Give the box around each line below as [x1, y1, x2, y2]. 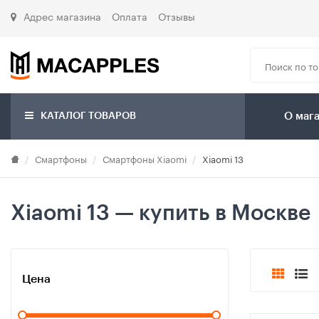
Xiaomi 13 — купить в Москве [11, 202, 310, 224]
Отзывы [158, 8, 195, 23]
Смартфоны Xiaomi [103, 151, 187, 166]
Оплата [112, 8, 147, 23]
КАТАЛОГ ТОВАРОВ [38, 111, 136, 122]
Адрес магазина [23, 8, 101, 23]
